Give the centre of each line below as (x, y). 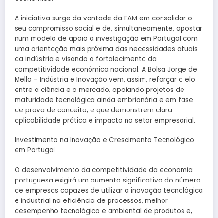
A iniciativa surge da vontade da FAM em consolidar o (103, 18)
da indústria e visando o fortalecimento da (86, 59)
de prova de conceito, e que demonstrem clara (93, 110)
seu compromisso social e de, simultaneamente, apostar (109, 29)
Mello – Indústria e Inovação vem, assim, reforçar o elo (105, 80)
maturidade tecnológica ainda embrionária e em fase (104, 100)
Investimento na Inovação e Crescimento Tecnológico (104, 140)
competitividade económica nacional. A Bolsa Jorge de (106, 70)
